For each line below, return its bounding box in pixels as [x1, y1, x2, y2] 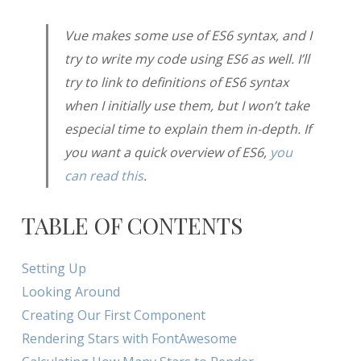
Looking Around [21, 282, 120, 301]
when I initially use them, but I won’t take [64, 96, 309, 114]
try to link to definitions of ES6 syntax [64, 73, 288, 91]
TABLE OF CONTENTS [21, 210, 243, 240]
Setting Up [21, 259, 86, 277]
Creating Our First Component [21, 305, 205, 324]
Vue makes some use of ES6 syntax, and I [64, 26, 312, 44]
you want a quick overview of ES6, [64, 143, 270, 161]
